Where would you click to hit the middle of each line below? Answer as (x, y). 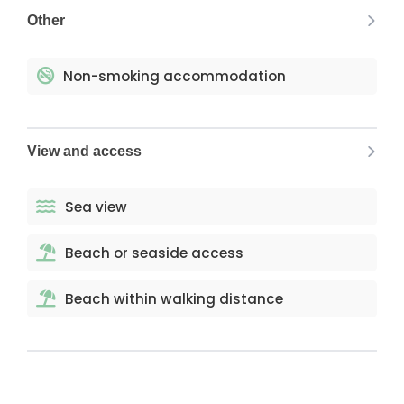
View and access (84, 151)
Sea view (96, 207)
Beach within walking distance (174, 299)
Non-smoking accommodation (174, 76)
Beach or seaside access (154, 253)
